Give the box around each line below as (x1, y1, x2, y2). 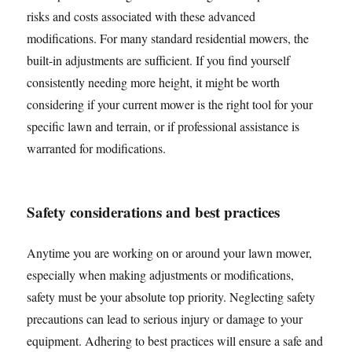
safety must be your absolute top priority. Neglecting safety (27, 288, 316, 305)
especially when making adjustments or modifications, (27, 266, 295, 283)
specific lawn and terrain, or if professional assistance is (27, 118, 300, 134)
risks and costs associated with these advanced (27, 8, 256, 24)
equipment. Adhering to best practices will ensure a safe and (27, 332, 324, 349)
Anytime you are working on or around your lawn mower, (27, 244, 313, 261)
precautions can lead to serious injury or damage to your (27, 310, 303, 327)
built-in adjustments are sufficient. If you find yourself (27, 52, 291, 68)
